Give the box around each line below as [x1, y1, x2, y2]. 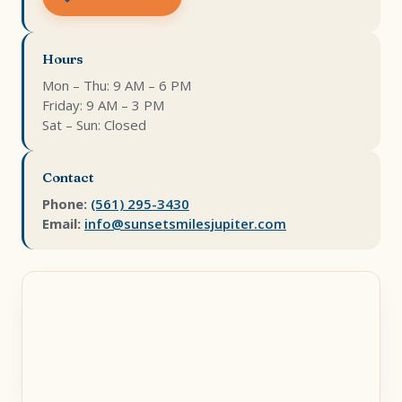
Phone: [42, 195, 87, 213]
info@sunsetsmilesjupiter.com [84, 214, 286, 232]
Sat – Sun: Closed [42, 116, 146, 134]
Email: [42, 214, 81, 232]
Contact [42, 169, 94, 186]
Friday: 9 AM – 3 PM [42, 96, 164, 114]
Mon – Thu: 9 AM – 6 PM [42, 76, 191, 94]
